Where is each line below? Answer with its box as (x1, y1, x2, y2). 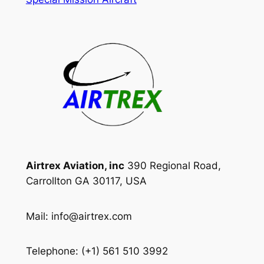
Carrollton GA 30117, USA (25, 175, 147, 187)
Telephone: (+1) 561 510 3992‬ (25, 245, 168, 258)
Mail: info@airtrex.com (25, 210, 132, 222)
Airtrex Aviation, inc (25, 160, 124, 172)
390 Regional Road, (124, 160, 221, 172)
